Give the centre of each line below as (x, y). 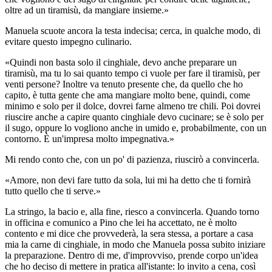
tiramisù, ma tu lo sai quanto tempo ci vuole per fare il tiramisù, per (132, 73)
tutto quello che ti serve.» (53, 191)
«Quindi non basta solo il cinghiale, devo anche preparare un (121, 62)
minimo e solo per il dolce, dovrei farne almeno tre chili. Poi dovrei (133, 106)
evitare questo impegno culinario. (68, 41)
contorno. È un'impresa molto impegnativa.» (90, 138)
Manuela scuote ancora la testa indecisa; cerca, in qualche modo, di (133, 30)
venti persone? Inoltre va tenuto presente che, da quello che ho (124, 84)
